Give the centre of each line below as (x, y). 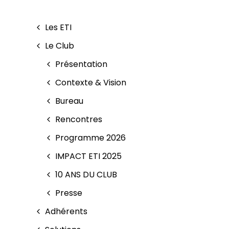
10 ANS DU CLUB (86, 174)
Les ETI (59, 27)
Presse (69, 193)
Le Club (60, 45)
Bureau (70, 101)
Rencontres (79, 119)
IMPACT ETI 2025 (89, 156)
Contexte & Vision (91, 82)
